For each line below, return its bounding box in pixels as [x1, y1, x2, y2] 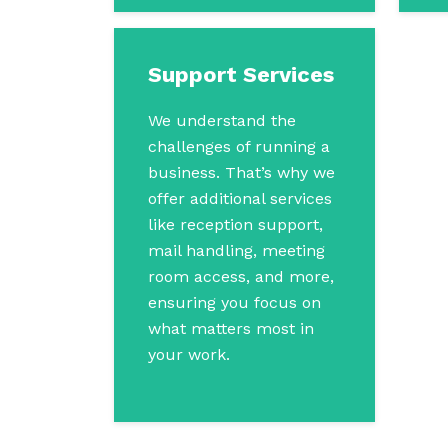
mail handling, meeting [148, 241, 325, 260]
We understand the [148, 111, 296, 130]
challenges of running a [148, 137, 330, 156]
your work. [148, 345, 230, 364]
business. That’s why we [148, 163, 335, 182]
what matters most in [148, 319, 314, 338]
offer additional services [148, 189, 332, 208]
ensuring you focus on [148, 293, 321, 312]
